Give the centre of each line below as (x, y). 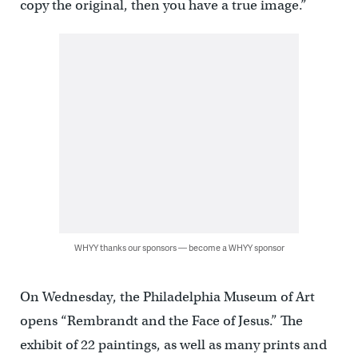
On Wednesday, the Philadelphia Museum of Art (167, 297)
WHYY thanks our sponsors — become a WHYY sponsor (179, 247)
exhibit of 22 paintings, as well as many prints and (173, 345)
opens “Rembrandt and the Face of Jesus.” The (161, 321)
